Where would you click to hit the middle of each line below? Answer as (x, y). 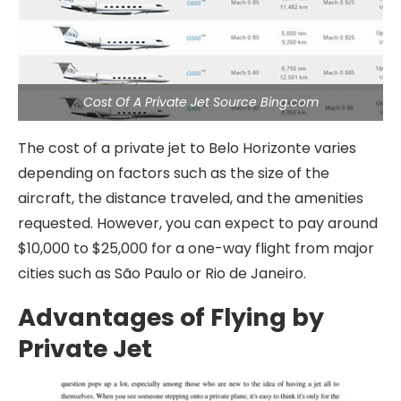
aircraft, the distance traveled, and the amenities (191, 198)
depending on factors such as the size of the (174, 173)
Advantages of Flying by (171, 317)
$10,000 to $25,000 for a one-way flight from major (196, 248)
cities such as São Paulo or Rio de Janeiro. (162, 273)
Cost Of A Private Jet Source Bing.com (200, 102)
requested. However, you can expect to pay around (198, 223)
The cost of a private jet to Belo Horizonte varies (187, 148)
